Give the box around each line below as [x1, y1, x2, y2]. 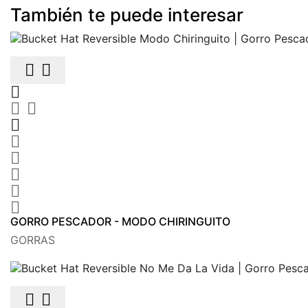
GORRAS [10, 232, 55, 247]
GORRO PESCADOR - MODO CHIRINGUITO [10, 214, 230, 228]
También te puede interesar [10, 3, 243, 25]
